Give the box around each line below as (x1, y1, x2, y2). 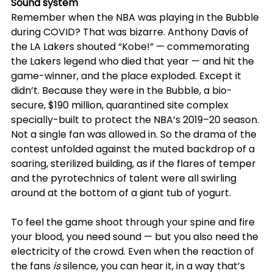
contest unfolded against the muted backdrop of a (11, 142, 257, 157)
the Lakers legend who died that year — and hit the (11, 54, 257, 69)
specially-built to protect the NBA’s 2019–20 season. (11, 113, 261, 127)
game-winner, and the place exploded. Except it (11, 69, 244, 83)
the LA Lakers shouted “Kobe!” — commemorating (11, 40, 252, 54)
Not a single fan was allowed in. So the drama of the (11, 127, 259, 142)
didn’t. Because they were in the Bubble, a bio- (11, 83, 232, 98)
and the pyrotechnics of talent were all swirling (11, 171, 239, 186)
